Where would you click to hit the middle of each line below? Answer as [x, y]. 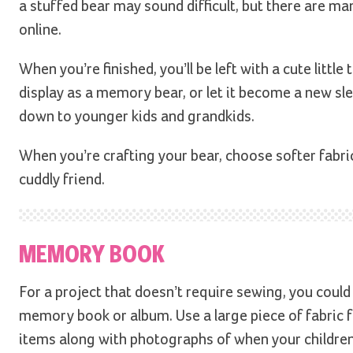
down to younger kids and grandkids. [137, 117]
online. [40, 30]
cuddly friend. [62, 180]
